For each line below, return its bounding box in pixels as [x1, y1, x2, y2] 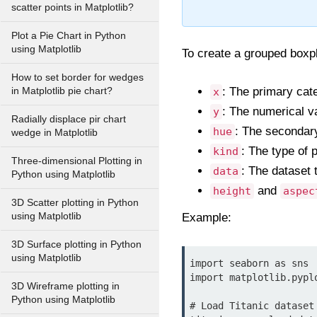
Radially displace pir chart [11, 114, 126, 125]
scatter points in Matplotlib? [11, 2, 134, 13]
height [213, 185, 251, 197]
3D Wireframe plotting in [11, 281, 120, 292]
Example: [182, 211, 231, 224]
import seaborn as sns [190, 258, 309, 269]
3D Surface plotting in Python [11, 239, 142, 250]
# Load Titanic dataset [190, 300, 314, 311]
